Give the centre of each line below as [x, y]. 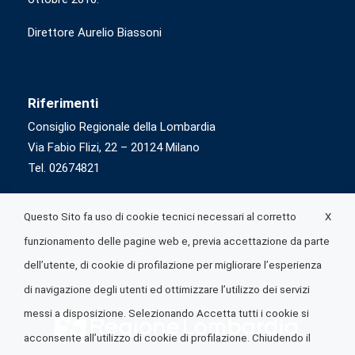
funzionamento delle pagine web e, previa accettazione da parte [177, 241]
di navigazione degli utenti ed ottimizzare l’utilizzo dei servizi [167, 289]
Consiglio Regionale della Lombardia [122, 127]
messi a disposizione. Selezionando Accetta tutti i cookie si [166, 314]
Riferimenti [63, 103]
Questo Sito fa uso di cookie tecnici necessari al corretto [160, 217]
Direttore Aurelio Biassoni [95, 33]
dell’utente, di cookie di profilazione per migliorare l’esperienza [173, 265]
